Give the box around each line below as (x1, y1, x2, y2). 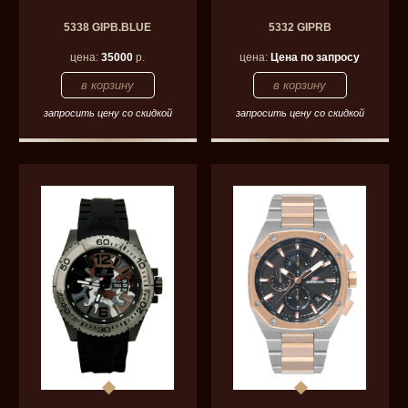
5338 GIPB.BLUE (64, 20, 152, 34)
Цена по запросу (270, 50, 361, 64)
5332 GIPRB (268, 20, 331, 34)
